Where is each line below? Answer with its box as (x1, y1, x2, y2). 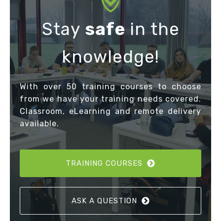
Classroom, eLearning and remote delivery (20, 107, 201, 116)
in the (125, 19, 180, 40)
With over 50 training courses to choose (20, 82, 201, 92)
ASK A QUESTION (71, 196, 137, 206)
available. (20, 119, 59, 129)
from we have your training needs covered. (20, 94, 201, 104)
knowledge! (62, 46, 159, 68)
